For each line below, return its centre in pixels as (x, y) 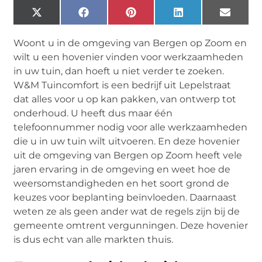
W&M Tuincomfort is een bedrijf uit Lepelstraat (123, 85)
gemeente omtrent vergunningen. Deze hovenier (131, 225)
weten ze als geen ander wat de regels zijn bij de (127, 211)
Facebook (111, 16)
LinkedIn (204, 16)
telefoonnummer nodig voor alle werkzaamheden (131, 127)
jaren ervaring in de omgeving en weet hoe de (122, 169)
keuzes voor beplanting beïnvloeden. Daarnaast (125, 197)
